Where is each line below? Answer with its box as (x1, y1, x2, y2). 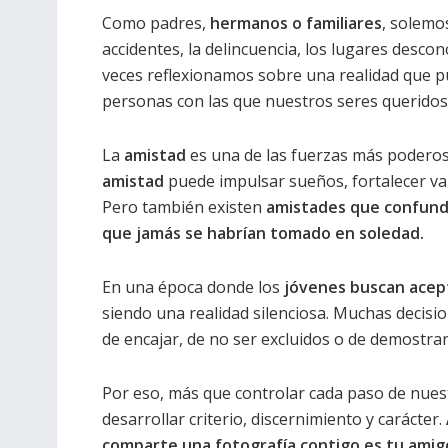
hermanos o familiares (210, 12, 382, 35)
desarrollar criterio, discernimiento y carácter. (102, 408, 446, 431)
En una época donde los (102, 276, 284, 299)
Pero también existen (102, 196, 266, 219)
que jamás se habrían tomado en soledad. (102, 222, 424, 245)
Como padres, (102, 12, 210, 35)
